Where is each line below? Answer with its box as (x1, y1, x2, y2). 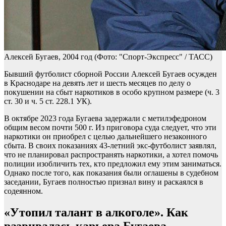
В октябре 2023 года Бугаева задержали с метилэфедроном (4, 114, 206, 123)
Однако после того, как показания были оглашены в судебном (4, 168, 218, 178)
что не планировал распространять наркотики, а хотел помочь (4, 150, 218, 159)
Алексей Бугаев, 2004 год (4, 52, 94, 62)
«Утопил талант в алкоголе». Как (4, 206, 188, 219)
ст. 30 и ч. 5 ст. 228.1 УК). (4, 97, 92, 106)
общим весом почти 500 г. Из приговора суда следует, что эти (4, 123, 216, 132)
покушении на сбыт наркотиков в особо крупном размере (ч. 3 (4, 88, 219, 97)
